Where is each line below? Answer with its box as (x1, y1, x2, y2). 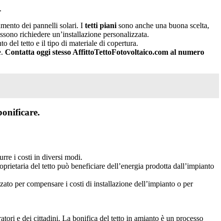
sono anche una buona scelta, (116, 21, 209, 30)
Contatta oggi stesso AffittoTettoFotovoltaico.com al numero (5, 47, 204, 56)
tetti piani (83, 21, 116, 30)
